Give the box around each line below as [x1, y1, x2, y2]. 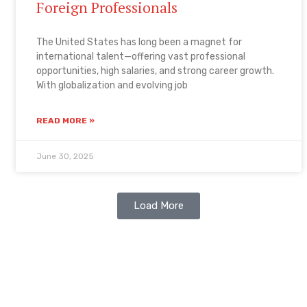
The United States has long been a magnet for [36, 36, 243, 48]
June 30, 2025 [36, 151, 95, 161]
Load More [134, 199, 184, 212]
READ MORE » [36, 115, 95, 125]
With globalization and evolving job [36, 79, 188, 91]
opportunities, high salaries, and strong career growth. [36, 64, 275, 77]
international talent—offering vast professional [36, 50, 246, 62]
